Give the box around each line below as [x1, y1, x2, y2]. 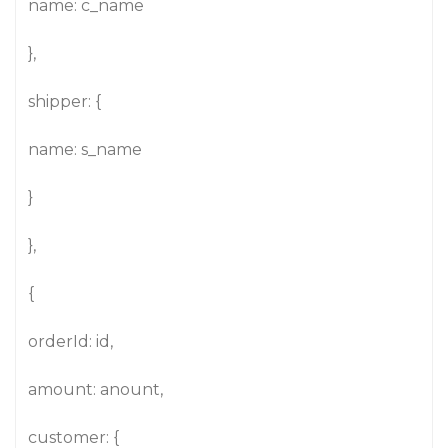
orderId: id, [28, 332, 113, 351]
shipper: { [28, 92, 101, 111]
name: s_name [28, 140, 142, 159]
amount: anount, [28, 380, 163, 399]
